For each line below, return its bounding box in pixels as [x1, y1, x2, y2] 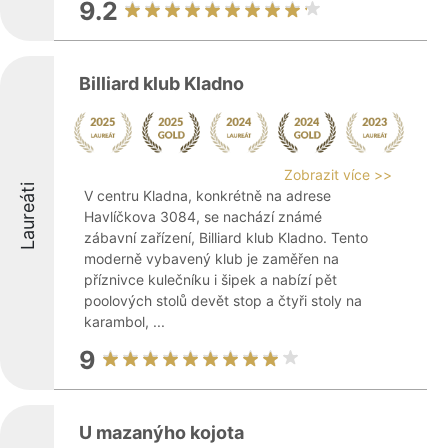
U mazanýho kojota [79, 422, 244, 443]
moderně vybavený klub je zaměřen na [84, 250, 339, 267]
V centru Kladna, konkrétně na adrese [84, 187, 331, 204]
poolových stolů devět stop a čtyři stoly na [84, 292, 362, 309]
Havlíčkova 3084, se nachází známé [84, 208, 322, 225]
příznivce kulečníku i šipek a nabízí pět [84, 271, 337, 288]
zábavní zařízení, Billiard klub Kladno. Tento [84, 229, 368, 246]
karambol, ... [84, 313, 165, 330]
